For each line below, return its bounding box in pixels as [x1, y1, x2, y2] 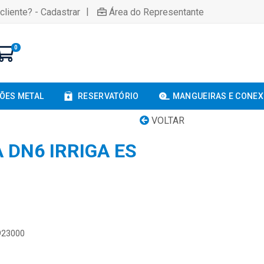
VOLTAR [149, 115, 184, 126]
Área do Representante [109, 6, 204, 18]
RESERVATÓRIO [78, 91, 139, 101]
